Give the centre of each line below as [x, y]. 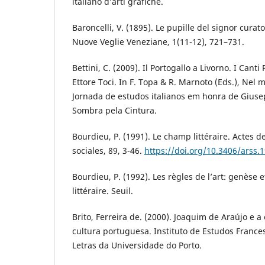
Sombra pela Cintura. [114, 110]
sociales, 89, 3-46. [108, 150]
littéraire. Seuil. [103, 190]
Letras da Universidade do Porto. [137, 245]
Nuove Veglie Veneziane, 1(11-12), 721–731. [158, 41]
